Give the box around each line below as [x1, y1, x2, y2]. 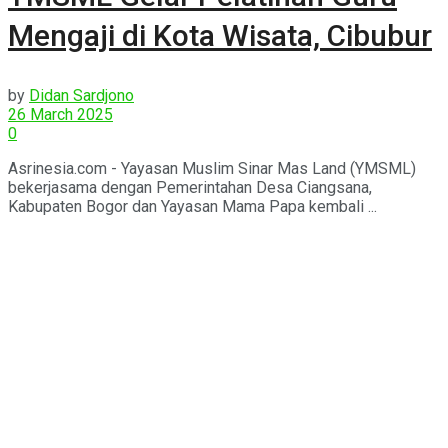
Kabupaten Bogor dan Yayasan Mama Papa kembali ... [8, 196, 377, 216]
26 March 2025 [8, 104, 113, 124]
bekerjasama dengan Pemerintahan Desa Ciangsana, [8, 177, 372, 197]
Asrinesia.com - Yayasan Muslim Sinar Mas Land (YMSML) [8, 158, 416, 178]
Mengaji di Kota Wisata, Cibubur [8, 17, 432, 53]
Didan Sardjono [29, 85, 134, 105]
